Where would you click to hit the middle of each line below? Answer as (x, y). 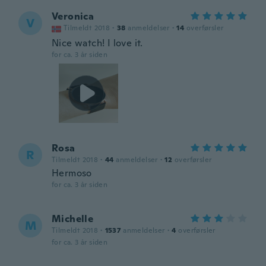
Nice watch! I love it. (97, 43)
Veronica (73, 16)
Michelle (73, 219)
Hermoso (72, 173)
